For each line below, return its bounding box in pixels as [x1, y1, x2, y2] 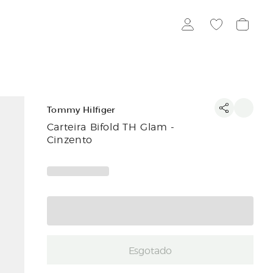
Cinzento [46, 132, 93, 146]
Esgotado [128, 243, 172, 257]
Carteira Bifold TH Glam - [46, 119, 175, 133]
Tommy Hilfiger [46, 105, 116, 115]
